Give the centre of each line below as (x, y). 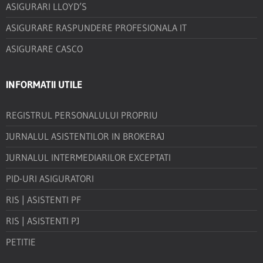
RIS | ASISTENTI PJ (43, 221)
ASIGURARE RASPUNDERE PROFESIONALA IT (96, 28)
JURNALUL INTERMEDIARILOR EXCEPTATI (88, 157)
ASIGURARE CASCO (44, 49)
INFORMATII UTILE (44, 84)
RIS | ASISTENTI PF (43, 200)
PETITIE (21, 242)
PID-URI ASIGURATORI (50, 178)
